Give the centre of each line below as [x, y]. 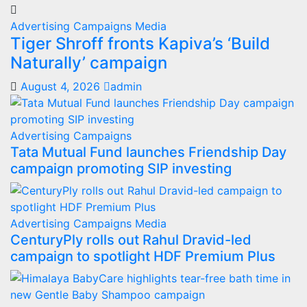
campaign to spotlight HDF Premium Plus [143, 256]
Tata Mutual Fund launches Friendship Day [148, 152]
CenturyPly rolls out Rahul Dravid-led [131, 240]
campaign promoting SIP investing [121, 168]
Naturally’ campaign [89, 62]
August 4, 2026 [62, 86]
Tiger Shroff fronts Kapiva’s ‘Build [140, 43]
